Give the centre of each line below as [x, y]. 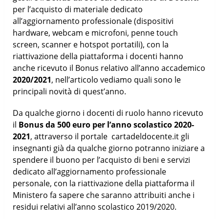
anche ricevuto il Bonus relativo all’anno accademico [109, 68]
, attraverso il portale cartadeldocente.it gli [110, 136]
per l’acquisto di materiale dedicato [78, 9]
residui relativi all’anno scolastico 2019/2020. [95, 207]
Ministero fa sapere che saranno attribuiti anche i [104, 195]
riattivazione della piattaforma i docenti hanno [98, 56]
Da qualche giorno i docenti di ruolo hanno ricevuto [108, 113]
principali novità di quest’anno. [70, 91]
